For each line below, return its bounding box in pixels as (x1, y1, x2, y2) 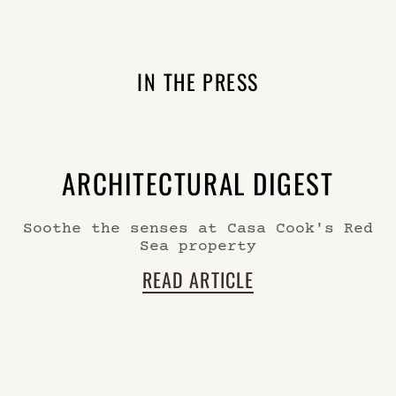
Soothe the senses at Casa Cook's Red (23, 217, 373, 237)
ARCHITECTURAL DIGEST (62, 159, 334, 203)
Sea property (140, 235, 256, 255)
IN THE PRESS (137, 63, 259, 97)
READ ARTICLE (142, 263, 254, 294)
